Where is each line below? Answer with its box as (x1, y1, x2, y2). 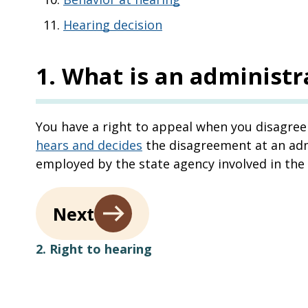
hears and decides (36, 137, 142, 153)
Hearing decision (63, 16, 162, 33)
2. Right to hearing (36, 241, 152, 257)
